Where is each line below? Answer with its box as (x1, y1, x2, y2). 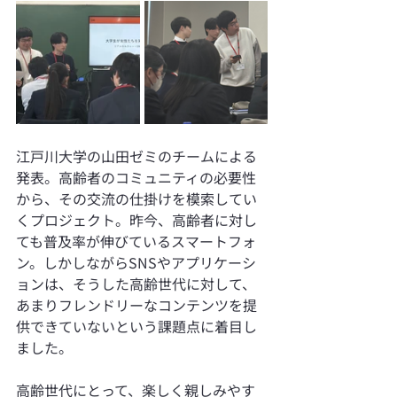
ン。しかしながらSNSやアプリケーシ (16, 251, 256, 273)
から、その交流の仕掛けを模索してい (16, 187, 257, 209)
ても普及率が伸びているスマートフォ (16, 230, 256, 252)
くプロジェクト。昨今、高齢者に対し (16, 208, 257, 230)
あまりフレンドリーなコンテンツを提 (16, 293, 257, 315)
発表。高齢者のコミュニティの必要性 (16, 166, 256, 188)
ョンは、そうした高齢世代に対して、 (16, 272, 256, 294)
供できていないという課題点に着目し (16, 315, 257, 337)
